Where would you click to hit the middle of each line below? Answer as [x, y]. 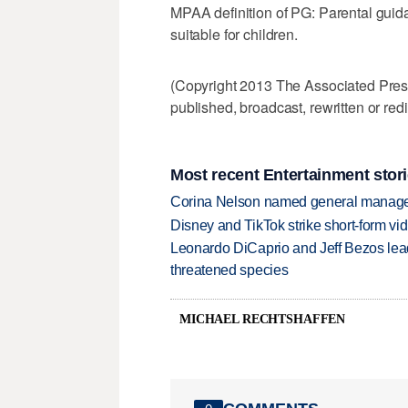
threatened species [229, 270]
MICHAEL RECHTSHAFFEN [263, 319]
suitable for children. [234, 35]
